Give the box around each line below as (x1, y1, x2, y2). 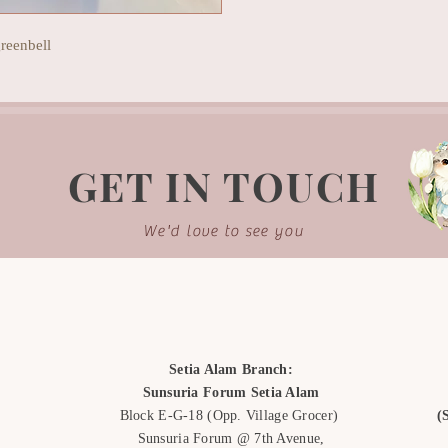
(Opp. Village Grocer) (207, 407, 343, 423)
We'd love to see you (143, 221, 304, 240)
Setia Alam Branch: (168, 361, 294, 377)
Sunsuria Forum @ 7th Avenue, (137, 430, 325, 446)
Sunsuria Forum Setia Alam (142, 384, 320, 400)
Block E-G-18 (119, 407, 208, 423)
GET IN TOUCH (68, 158, 380, 212)
